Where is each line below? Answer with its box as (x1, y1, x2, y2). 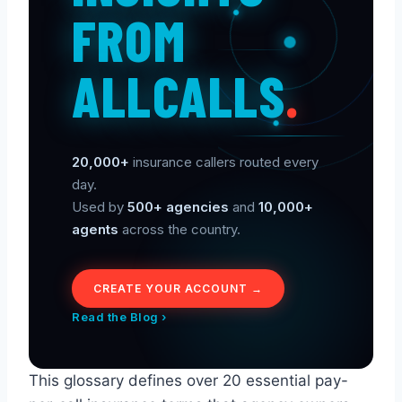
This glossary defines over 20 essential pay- (29, 371, 348, 390)
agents (72, 221, 118, 239)
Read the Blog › (72, 310, 167, 325)
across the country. (118, 221, 240, 239)
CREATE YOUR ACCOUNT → (93, 282, 264, 296)
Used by (72, 198, 127, 216)
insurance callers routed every (129, 153, 319, 171)
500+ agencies (127, 198, 229, 216)
